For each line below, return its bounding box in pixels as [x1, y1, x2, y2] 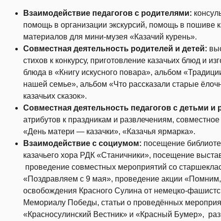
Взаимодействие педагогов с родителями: [23, 9, 194, 18]
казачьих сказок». [23, 92, 87, 101]
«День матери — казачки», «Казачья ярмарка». [23, 127, 195, 136]
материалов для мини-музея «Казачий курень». [23, 33, 197, 41]
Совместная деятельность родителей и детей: [23, 44, 209, 53]
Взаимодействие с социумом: [23, 139, 144, 148]
